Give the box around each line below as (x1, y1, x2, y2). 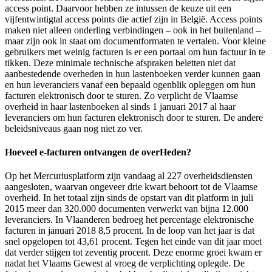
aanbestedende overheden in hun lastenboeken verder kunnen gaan (5, 68, 260, 79)
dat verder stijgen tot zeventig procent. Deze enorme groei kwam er (5, 247, 262, 258)
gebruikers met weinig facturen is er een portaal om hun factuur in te (5, 46, 265, 57)
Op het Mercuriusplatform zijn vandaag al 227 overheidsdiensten (5, 171, 253, 182)
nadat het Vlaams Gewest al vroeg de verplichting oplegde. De (5, 258, 245, 269)
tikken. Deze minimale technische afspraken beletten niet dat (5, 57, 236, 68)
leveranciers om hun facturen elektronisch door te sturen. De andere (5, 112, 263, 123)
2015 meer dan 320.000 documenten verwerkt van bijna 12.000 (5, 203, 248, 214)
